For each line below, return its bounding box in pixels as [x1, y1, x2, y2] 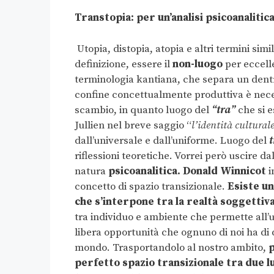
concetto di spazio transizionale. [75, 179, 225, 193]
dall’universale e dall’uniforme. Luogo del [75, 133, 269, 147]
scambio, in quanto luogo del [75, 103, 212, 117]
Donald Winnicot [183, 164, 266, 178]
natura [75, 164, 108, 178]
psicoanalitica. [108, 164, 180, 178]
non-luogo [172, 57, 223, 71]
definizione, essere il [75, 57, 172, 71]
